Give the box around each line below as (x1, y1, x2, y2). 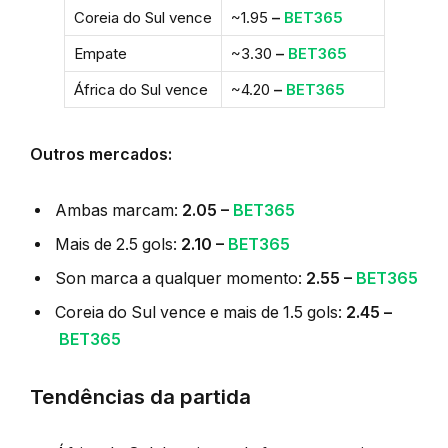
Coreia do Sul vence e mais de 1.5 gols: (55, 302, 346, 322)
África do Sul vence (73, 80, 208, 100)
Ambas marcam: (55, 200, 182, 220)
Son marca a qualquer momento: (55, 268, 306, 288)
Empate (73, 44, 127, 64)
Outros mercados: (30, 145, 172, 165)
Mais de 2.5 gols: (55, 234, 181, 254)
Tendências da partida (30, 383, 251, 409)
